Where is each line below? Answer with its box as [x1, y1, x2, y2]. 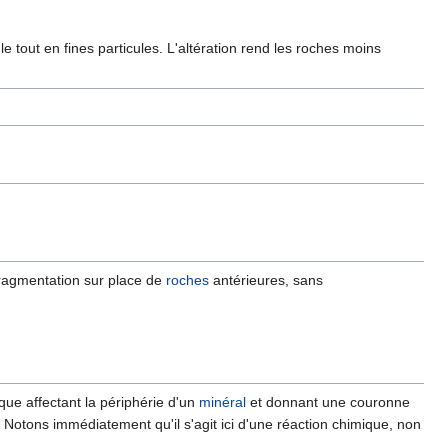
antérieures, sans [209, 272, 323, 289]
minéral [199, 394, 246, 411]
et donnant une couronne [246, 394, 410, 411]
